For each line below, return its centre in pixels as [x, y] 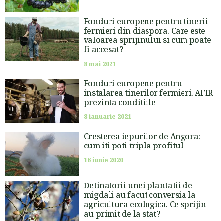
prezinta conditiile [120, 102]
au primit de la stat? [122, 213]
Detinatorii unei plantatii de [138, 185]
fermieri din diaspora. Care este [144, 30]
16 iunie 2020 [103, 160]
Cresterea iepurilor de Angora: [142, 136]
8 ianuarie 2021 [107, 116]
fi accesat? [104, 49]
